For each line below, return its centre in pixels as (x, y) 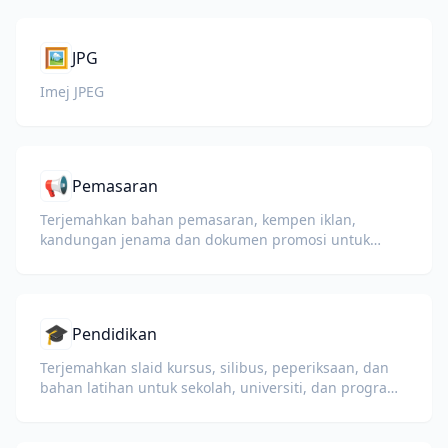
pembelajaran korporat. (119, 407)
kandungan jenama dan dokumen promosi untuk (205, 239)
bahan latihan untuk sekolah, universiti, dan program (220, 387)
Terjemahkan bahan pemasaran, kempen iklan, (198, 219)
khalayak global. (94, 259)
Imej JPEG (72, 91)
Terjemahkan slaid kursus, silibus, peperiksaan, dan (214, 367)
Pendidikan (114, 334)
